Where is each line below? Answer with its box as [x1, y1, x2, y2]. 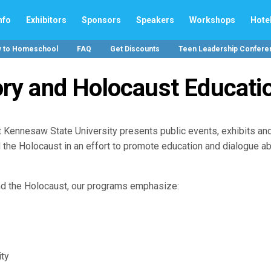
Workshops [189, 15, 235, 25]
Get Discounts [109, 45, 160, 53]
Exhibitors [26, 15, 67, 25]
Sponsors [82, 15, 121, 25]
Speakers [136, 15, 174, 25]
